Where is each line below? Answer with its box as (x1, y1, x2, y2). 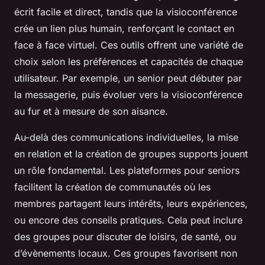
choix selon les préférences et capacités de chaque (14, 56, 243, 67)
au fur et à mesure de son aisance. (14, 105, 168, 117)
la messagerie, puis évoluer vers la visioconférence (14, 89, 243, 101)
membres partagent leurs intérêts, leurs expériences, (14, 198, 248, 209)
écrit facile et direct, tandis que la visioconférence (14, 6, 237, 18)
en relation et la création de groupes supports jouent (14, 148, 248, 160)
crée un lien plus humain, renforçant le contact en (14, 22, 234, 34)
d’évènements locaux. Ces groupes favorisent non (14, 247, 237, 259)
